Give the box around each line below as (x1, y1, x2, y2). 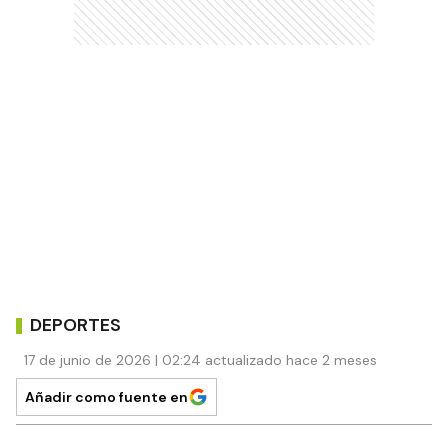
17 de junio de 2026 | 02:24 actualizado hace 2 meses (24, 351, 377, 369)
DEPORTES (30, 312, 121, 337)
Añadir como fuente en (25, 388, 188, 406)
